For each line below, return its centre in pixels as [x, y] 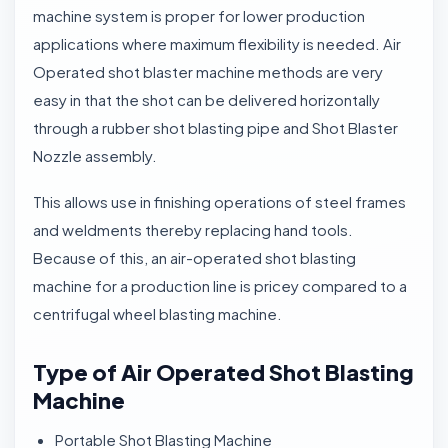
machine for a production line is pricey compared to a [220, 285]
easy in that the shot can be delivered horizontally [206, 99]
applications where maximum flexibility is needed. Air [217, 43]
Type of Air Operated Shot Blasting [223, 372]
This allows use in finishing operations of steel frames [219, 201]
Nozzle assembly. [95, 155]
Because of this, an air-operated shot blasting [194, 257]
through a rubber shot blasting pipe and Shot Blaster [215, 127]
